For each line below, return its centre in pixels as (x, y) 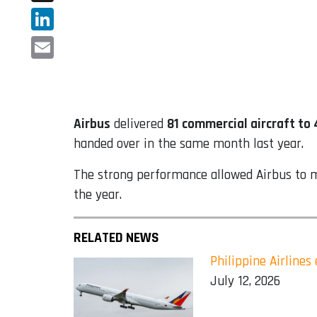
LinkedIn (54, 42)
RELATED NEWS (116, 238)
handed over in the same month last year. (189, 144)
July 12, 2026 (246, 282)
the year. (98, 195)
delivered (139, 125)
